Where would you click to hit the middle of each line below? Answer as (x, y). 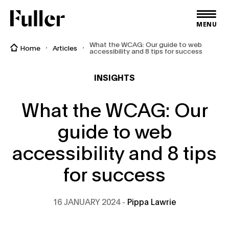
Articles (65, 47)
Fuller (20, 15)
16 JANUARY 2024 (87, 201)
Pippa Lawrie (152, 201)
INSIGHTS (114, 77)
